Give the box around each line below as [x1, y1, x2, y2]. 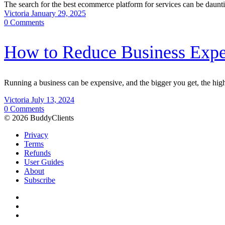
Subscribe [24, 176, 55, 185]
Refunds [24, 149, 51, 158]
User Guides [24, 158, 64, 167]
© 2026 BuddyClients [4, 114, 102, 123]
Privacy [24, 131, 48, 140]
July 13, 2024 [31, 95, 74, 104]
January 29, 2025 [31, 9, 86, 18]
